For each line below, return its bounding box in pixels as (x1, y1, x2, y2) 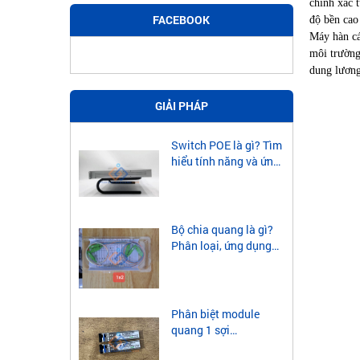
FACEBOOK (153, 12, 211, 28)
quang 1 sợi (171, 322, 230, 338)
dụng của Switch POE (171, 170, 280, 186)
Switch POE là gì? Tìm (171, 137, 282, 153)
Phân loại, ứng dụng (171, 238, 272, 254)
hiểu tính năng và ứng (171, 153, 280, 170)
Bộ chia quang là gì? (171, 222, 273, 238)
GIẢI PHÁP (154, 98, 208, 114)
